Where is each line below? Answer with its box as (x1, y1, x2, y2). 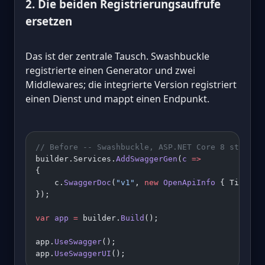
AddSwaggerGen (116, 154, 177, 164)
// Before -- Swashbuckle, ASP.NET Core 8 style (35, 143, 253, 152)
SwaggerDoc (64, 178, 111, 188)
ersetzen (25, 14, 72, 29)
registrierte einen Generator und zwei (25, 64, 195, 77)
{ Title (215, 178, 258, 188)
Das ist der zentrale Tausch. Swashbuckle (25, 50, 209, 63)
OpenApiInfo (159, 178, 215, 188)
